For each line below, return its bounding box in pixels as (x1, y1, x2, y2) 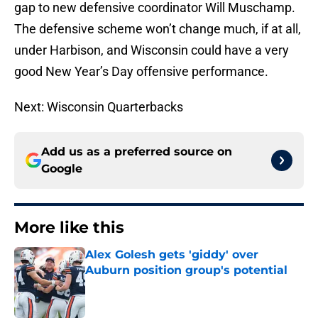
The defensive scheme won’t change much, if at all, (14, 21, 301, 37)
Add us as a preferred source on (41, 145, 232, 159)
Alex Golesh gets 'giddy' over (85, 248, 258, 262)
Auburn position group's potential (85, 263, 287, 278)
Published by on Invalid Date (84, 278, 208, 290)
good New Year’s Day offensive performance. (14, 64, 268, 79)
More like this (14, 218, 124, 238)
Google (41, 162, 82, 176)
